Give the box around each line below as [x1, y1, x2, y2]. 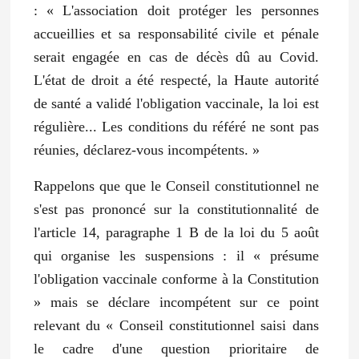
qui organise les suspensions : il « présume [33, 247, 319, 264]
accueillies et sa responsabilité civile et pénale [33, 25, 319, 42]
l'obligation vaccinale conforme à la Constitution [33, 270, 319, 287]
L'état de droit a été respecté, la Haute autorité [33, 71, 319, 88]
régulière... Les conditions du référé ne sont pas [33, 118, 319, 135]
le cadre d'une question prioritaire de [33, 340, 319, 357]
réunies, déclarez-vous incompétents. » [33, 141, 260, 158]
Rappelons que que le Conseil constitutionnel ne [33, 177, 319, 194]
